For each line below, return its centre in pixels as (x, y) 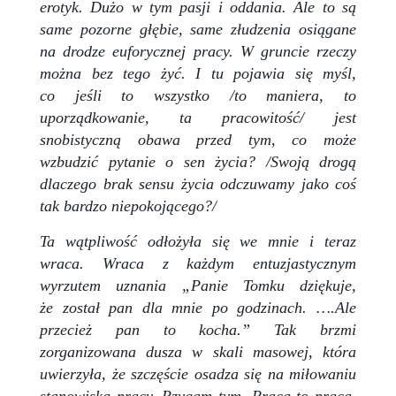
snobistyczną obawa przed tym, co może (198, 139)
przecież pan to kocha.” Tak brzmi (198, 329)
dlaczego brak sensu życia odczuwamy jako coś (198, 183)
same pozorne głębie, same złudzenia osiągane (198, 29)
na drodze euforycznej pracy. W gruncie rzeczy (198, 51)
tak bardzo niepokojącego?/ (128, 206)
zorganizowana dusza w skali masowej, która (198, 351)
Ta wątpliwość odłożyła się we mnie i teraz (198, 241)
